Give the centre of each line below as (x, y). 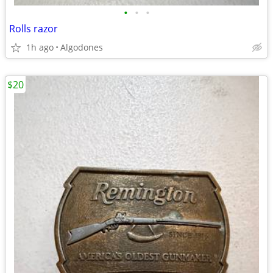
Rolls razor (34, 29)
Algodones (82, 47)
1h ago (40, 47)
